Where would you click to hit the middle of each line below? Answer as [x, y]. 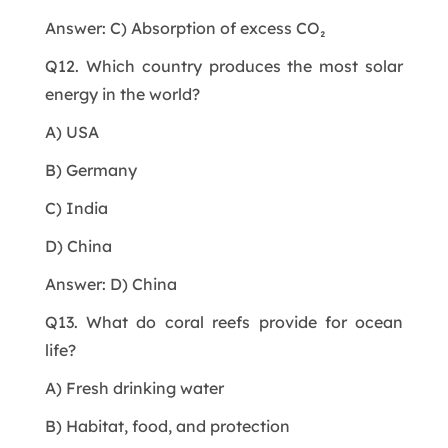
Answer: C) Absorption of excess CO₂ [185, 27]
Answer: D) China [110, 283]
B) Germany [90, 169]
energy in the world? [122, 93]
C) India [76, 207]
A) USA [71, 131]
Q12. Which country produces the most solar [224, 65]
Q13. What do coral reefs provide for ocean [224, 321]
